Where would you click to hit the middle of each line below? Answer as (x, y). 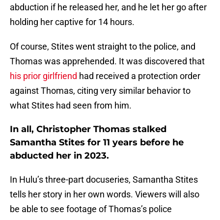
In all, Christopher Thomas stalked (88, 129)
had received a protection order (139, 76)
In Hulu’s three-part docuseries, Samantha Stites (104, 180)
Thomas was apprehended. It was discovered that (107, 61)
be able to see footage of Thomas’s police (91, 209)
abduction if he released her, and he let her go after (108, 7)
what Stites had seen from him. (71, 106)
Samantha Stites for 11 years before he (97, 143)
